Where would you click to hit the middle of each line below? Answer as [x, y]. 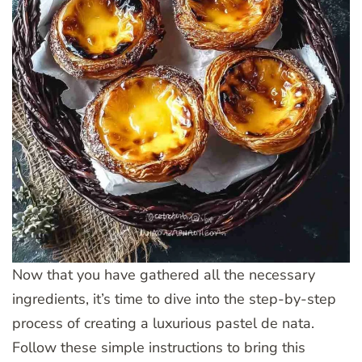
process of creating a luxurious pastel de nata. [163, 323]
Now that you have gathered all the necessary [164, 274]
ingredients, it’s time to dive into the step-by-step [174, 299]
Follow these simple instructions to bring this [159, 347]
